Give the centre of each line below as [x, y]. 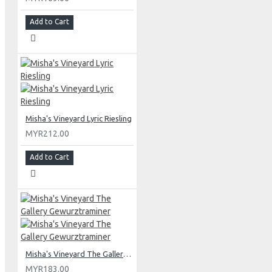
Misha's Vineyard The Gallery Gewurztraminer [127, 253]
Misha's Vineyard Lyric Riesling [79, 118]
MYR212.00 [47, 133]
